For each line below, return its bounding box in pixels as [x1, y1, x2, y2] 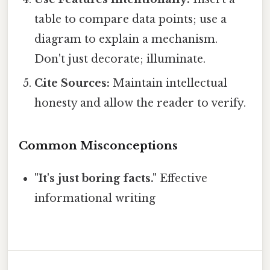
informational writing [34, 191, 156, 205]
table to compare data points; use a [34, 13, 227, 27]
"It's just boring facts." [34, 171, 157, 185]
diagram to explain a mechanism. [34, 33, 218, 46]
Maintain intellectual [110, 77, 228, 90]
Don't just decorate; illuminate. [34, 52, 206, 66]
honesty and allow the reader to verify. [34, 96, 246, 110]
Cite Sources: [34, 77, 110, 90]
